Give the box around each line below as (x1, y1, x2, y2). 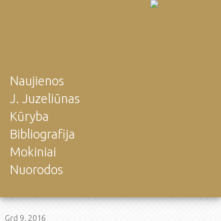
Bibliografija (10, 127, 75, 141)
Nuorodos (10, 162, 63, 177)
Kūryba (10, 109, 49, 123)
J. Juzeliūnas (10, 91, 80, 106)
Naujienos (10, 74, 64, 88)
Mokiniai (10, 145, 56, 159)
